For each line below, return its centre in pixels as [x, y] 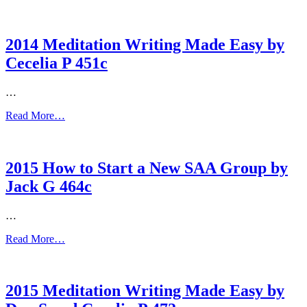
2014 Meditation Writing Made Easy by [145, 44]
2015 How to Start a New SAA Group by [147, 168]
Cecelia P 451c [57, 63]
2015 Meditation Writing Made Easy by [145, 291]
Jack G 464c [49, 186]
